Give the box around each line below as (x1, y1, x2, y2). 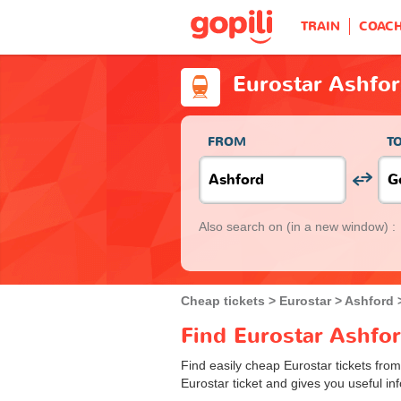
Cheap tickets (181, 293, 265, 308)
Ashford (345, 293, 394, 308)
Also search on (199, 218, 286, 234)
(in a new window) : (286, 218, 396, 234)
